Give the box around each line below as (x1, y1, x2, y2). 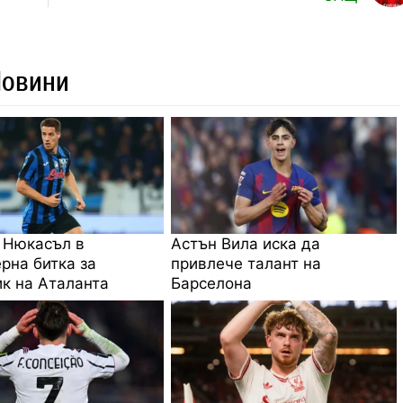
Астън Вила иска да (171, 234, 321, 253)
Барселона (171, 273, 253, 292)
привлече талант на (171, 254, 322, 273)
